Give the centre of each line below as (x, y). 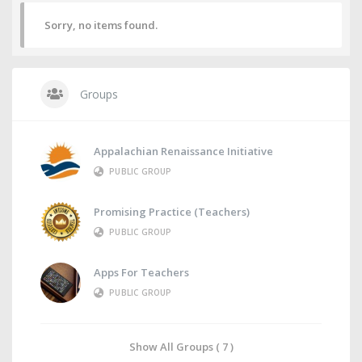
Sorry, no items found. (101, 25)
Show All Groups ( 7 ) (181, 347)
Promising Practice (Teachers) (172, 212)
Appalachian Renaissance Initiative (183, 152)
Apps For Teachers (141, 273)
